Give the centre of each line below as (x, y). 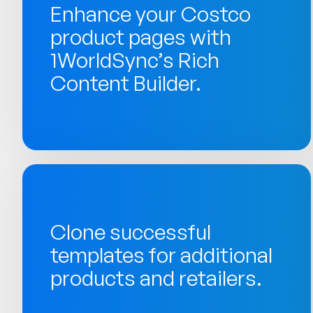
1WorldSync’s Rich (135, 59)
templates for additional (162, 254)
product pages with (141, 36)
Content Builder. (126, 82)
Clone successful (131, 231)
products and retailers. (156, 277)
